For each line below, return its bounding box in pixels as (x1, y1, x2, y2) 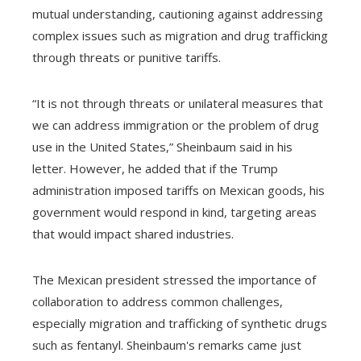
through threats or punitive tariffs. (32, 49, 221, 65)
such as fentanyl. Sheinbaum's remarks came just (32, 337, 301, 353)
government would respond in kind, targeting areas (32, 204, 317, 220)
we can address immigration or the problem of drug (32, 117, 319, 133)
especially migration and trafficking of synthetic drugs (32, 315, 327, 331)
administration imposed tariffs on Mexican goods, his (32, 182, 325, 198)
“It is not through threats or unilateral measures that (32, 95, 323, 111)
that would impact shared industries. (32, 226, 234, 242)
